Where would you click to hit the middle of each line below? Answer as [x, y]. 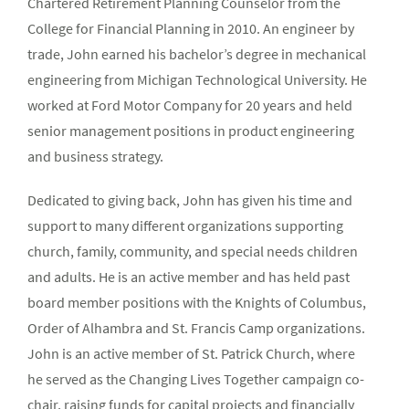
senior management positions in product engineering [191, 131]
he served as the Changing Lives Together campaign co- [196, 379]
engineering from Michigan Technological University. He [197, 79]
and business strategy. [95, 156]
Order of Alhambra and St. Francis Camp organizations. [196, 328]
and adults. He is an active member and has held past [189, 277]
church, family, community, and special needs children [193, 251]
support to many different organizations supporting [185, 225]
